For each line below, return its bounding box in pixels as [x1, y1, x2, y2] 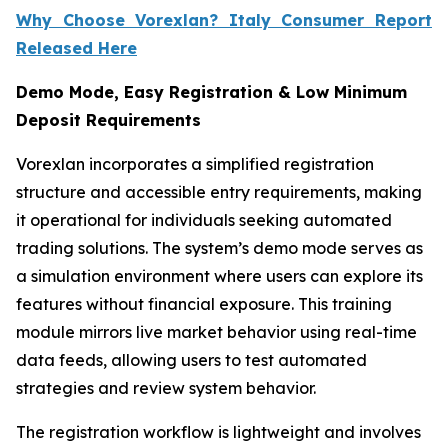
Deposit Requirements [16, 110, 201, 131]
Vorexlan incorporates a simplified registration [16, 154, 374, 175]
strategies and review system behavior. [16, 378, 316, 399]
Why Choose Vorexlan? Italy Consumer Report [16, 10, 432, 31]
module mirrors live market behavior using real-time [16, 322, 417, 343]
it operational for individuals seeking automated [16, 210, 392, 231]
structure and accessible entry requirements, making [16, 182, 422, 203]
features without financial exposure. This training [16, 294, 392, 315]
